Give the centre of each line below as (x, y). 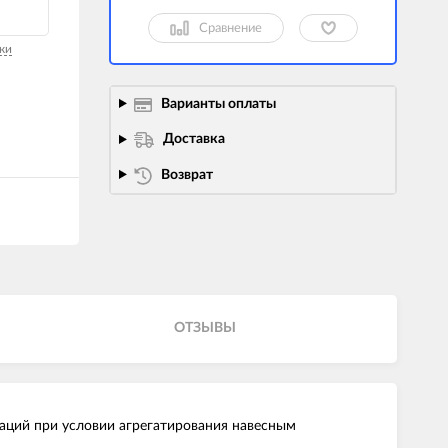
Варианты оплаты (218, 104)
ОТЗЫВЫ (204, 328)
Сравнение (230, 28)
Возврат (186, 175)
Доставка (193, 139)
